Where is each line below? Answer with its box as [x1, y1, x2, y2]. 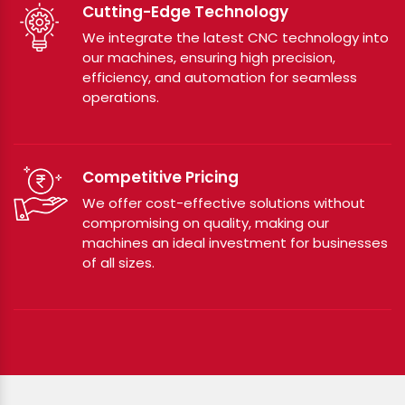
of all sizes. [82, 252, 155, 272]
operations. [82, 87, 159, 107]
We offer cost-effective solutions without [82, 193, 365, 212]
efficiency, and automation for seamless [82, 67, 357, 87]
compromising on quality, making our [82, 212, 329, 232]
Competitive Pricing [82, 165, 239, 188]
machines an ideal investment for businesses [82, 232, 388, 252]
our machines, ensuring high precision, [82, 47, 335, 67]
